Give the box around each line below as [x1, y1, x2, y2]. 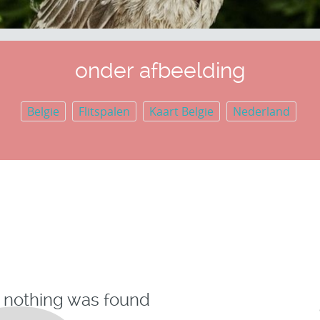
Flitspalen [78, 104, 130, 119]
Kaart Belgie [149, 104, 214, 119]
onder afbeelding [75, 58, 245, 83]
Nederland [232, 104, 290, 119]
